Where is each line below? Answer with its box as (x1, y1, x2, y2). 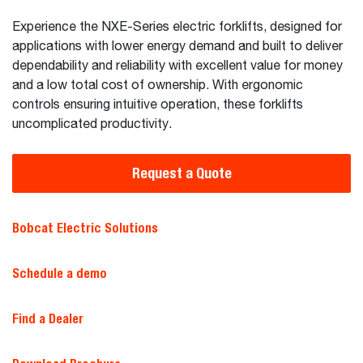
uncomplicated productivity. (12, 118, 172, 131)
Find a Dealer (12, 311, 83, 327)
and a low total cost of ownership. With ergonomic (12, 79, 303, 92)
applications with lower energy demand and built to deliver (12, 41, 343, 53)
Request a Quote (131, 164, 232, 181)
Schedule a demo (12, 266, 107, 281)
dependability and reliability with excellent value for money (12, 60, 343, 73)
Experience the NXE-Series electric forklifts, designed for (12, 21, 342, 34)
